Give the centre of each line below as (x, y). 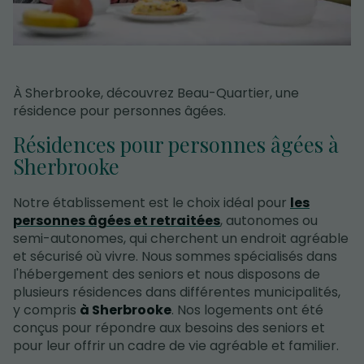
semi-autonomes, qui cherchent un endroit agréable (181, 238)
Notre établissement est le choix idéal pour (152, 202)
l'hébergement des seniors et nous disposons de (167, 274)
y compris (46, 310)
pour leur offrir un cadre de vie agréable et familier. (176, 345)
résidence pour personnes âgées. (119, 110)
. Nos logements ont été (247, 310)
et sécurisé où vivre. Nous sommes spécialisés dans (175, 256)
